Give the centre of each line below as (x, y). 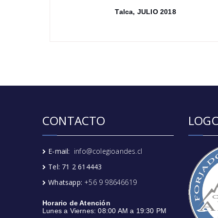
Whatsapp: (66, 182)
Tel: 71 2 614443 (75, 167)
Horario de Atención (76, 203)
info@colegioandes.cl (108, 151)
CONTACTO (74, 120)
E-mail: (61, 151)
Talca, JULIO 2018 (118, 12)
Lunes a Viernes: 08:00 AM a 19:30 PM (105, 211)
